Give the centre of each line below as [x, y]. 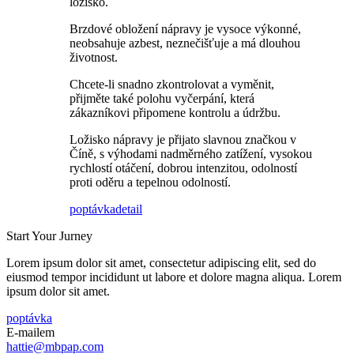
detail [129, 209]
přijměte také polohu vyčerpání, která [162, 98]
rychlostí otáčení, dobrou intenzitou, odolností [183, 168]
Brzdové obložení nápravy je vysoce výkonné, [185, 28]
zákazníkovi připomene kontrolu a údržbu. [175, 112]
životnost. [94, 57]
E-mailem [30, 332]
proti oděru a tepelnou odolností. [150, 182]
